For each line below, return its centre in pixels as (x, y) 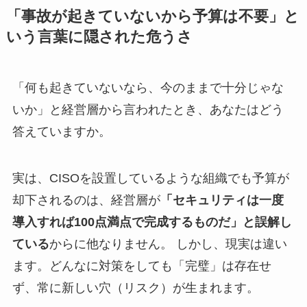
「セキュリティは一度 (222, 200)
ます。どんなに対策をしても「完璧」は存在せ (142, 266)
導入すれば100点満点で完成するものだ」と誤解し (152, 222)
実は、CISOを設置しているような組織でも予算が (150, 179)
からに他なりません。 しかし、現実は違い (168, 244)
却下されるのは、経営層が (86, 200)
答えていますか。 (61, 132)
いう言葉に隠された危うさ (99, 37)
